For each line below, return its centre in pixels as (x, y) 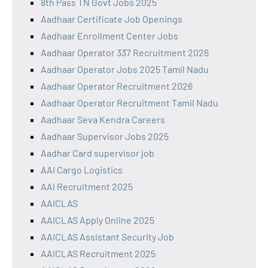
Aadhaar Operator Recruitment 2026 (117, 86)
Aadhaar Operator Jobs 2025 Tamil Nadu (125, 69)
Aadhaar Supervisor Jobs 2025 (105, 136)
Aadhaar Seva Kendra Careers (103, 120)
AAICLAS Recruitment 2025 (98, 254)
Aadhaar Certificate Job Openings (112, 19)
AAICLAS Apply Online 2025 (98, 220)
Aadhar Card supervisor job (98, 153)
